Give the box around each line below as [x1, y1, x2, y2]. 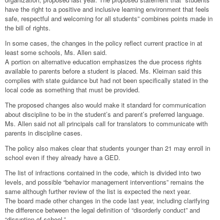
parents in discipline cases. [5, 128, 82, 137]
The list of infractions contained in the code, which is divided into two [5, 167, 201, 177]
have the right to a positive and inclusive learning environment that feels [5, 4, 209, 14]
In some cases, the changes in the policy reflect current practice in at [5, 38, 202, 48]
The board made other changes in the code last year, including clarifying [5, 195, 209, 205]
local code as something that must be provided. [5, 84, 140, 94]
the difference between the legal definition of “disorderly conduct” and [5, 205, 200, 215]
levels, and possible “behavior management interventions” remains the [5, 177, 204, 187]
